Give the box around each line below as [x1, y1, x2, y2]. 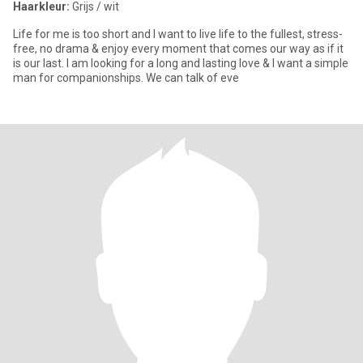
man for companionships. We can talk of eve [13, 71, 239, 84]
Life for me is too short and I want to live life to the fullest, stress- [13, 28, 343, 41]
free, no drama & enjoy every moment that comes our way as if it [13, 42, 344, 55]
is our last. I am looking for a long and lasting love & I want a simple [13, 57, 348, 70]
